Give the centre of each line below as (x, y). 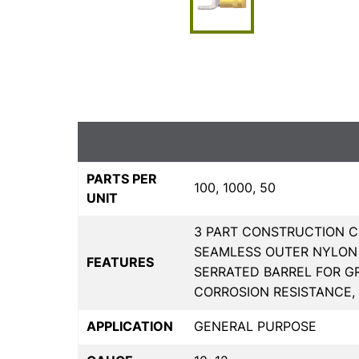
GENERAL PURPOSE (255, 326)
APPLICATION (130, 326)
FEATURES (120, 262)
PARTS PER (122, 178)
